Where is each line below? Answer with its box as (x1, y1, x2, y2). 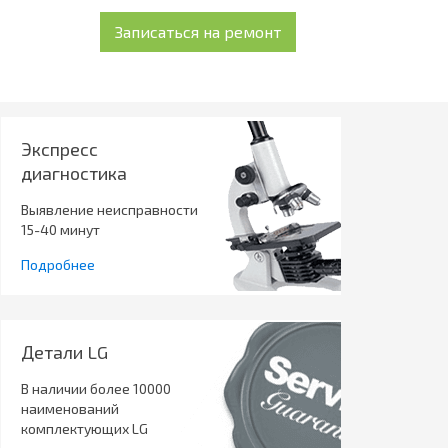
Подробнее (20, 255, 95, 273)
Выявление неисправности (20, 200, 198, 218)
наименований (20, 399, 119, 417)
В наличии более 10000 (20, 379, 171, 397)
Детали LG (20, 340, 108, 363)
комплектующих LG (20, 419, 148, 437)
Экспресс (20, 137, 98, 160)
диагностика (20, 161, 127, 184)
